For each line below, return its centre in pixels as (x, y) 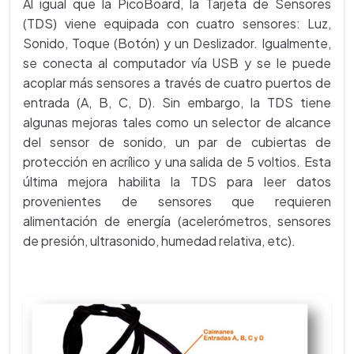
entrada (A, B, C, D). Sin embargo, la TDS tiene (177, 102)
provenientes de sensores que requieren (177, 201)
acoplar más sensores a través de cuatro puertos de (177, 83)
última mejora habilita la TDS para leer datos (177, 181)
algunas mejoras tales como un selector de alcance (177, 122)
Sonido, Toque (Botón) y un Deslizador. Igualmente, (177, 43)
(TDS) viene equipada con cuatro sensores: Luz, (177, 23)
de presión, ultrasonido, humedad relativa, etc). (159, 241)
